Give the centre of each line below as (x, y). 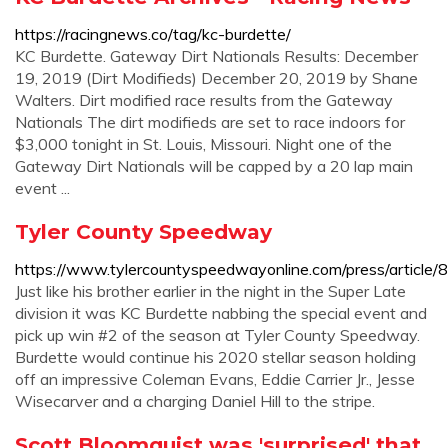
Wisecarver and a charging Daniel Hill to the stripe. (195, 401)
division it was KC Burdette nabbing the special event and (221, 313)
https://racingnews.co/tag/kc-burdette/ (153, 34)
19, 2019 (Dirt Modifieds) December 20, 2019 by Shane (216, 78)
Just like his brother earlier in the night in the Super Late (210, 291)
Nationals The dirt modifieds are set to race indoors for (210, 122)
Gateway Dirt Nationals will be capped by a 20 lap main (214, 166)
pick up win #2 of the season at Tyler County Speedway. (217, 335)
